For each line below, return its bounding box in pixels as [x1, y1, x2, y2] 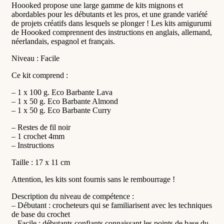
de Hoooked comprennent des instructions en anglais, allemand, [11, 27, 212, 36]
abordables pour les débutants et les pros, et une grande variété [11, 9, 207, 18]
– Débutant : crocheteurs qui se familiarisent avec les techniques [11, 200, 212, 209]
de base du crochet [11, 209, 70, 218]
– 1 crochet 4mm [11, 131, 64, 140]
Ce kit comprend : [11, 70, 68, 79]
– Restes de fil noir [11, 122, 70, 131]
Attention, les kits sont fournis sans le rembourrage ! [11, 174, 175, 183]
